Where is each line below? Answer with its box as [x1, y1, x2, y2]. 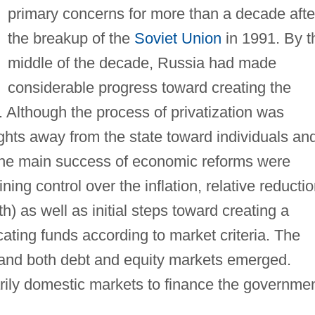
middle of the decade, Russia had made [7, 53, 276, 72]
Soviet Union [134, 29, 221, 47]
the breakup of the [7, 29, 134, 47]
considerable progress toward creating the [7, 78, 291, 96]
